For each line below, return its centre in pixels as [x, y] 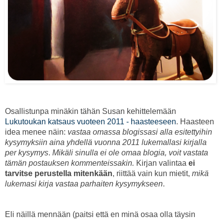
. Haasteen [195, 121]
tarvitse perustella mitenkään [59, 173]
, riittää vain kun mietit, [152, 173]
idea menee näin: [36, 132]
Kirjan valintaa [161, 163]
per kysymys [27, 152]
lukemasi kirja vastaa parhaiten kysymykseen [84, 184]
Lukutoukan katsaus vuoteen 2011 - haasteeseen [91, 121]
